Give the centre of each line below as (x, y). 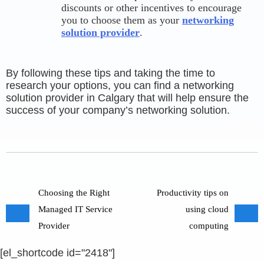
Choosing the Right (74, 193)
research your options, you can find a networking (120, 85)
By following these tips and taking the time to (110, 73)
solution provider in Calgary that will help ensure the (127, 98)
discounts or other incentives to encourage (151, 8)
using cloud (207, 209)
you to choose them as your (122, 20)
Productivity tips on (193, 193)
